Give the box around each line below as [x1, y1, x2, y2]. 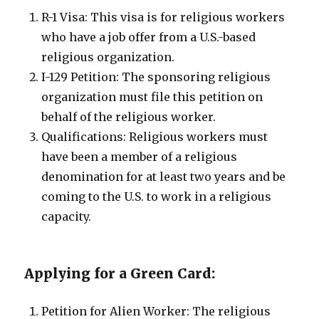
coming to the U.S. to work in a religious [41, 189, 272, 204]
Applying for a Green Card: [24, 265, 216, 282]
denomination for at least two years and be [41, 169, 286, 184]
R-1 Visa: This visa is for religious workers [41, 10, 286, 24]
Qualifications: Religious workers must [41, 130, 268, 144]
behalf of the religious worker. [41, 110, 216, 124]
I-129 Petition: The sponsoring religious [41, 70, 271, 84]
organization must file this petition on [41, 90, 263, 104]
